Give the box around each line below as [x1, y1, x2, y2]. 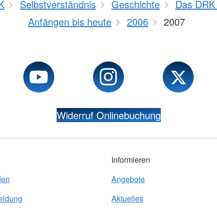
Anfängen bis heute [28, 15, 111, 29]
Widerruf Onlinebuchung [56, 108, 161, 123]
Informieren [111, 154, 150, 166]
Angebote [111, 173, 145, 185]
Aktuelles [111, 193, 143, 204]
